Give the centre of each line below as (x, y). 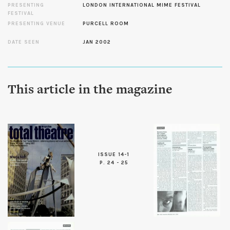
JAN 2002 (97, 42)
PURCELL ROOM (106, 24)
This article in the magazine (90, 90)
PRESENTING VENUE (36, 24)
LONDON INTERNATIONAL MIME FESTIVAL (142, 5)
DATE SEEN (24, 42)
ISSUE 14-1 (114, 154)
